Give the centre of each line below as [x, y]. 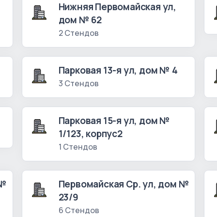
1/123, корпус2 [90, 134]
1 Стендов [78, 147]
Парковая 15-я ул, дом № [114, 121]
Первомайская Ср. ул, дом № [124, 184]
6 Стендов [79, 210]
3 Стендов [78, 83]
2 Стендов [78, 33]
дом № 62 [80, 20]
